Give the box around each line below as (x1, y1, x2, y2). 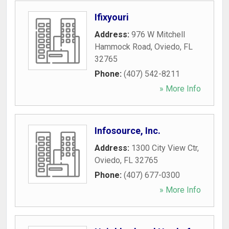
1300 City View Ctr (131, 143, 197, 153)
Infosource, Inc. (95, 125, 161, 136)
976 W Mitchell (131, 30, 185, 39)
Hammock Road (95, 42, 151, 52)
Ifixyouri (95, 12, 129, 22)
